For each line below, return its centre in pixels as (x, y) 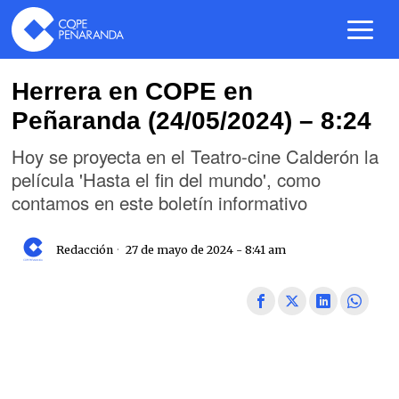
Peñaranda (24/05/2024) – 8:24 (192, 121)
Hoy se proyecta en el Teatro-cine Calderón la (195, 156)
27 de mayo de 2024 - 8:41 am (205, 249)
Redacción (85, 249)
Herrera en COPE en (133, 91)
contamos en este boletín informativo (160, 202)
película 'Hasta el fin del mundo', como (167, 179)
